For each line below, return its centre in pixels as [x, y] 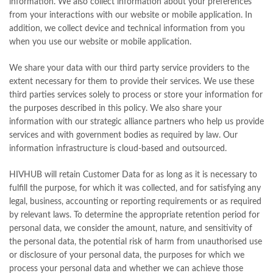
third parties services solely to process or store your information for [136, 95]
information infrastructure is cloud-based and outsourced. [118, 149]
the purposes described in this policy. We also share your [115, 108]
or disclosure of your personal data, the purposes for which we [127, 255]
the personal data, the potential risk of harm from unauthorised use [136, 242]
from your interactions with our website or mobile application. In [131, 15]
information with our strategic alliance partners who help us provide [136, 122]
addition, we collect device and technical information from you [127, 29]
